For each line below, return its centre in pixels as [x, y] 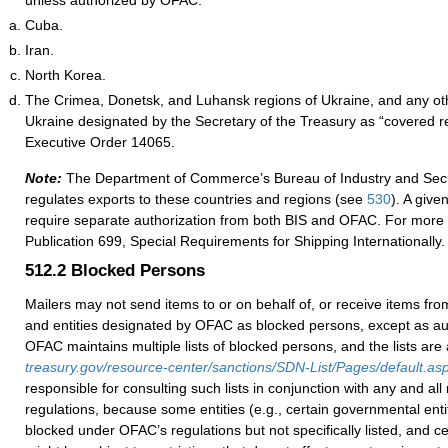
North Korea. [65, 75]
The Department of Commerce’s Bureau [193, 177]
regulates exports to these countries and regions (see [196, 198]
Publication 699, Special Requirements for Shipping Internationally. [235, 240]
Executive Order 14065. [100, 142]
